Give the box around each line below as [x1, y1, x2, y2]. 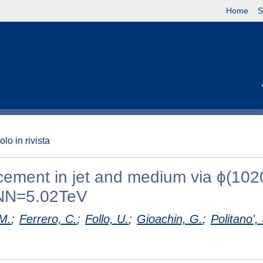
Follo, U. [85, 212, 129, 225]
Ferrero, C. [19, 212, 77, 225]
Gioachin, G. [137, 212, 203, 225]
